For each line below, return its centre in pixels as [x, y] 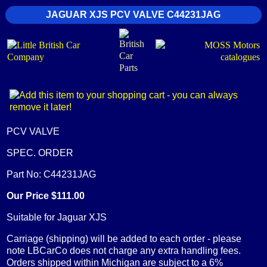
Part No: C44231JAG [51, 174]
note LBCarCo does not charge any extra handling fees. [123, 251]
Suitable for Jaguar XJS [56, 217]
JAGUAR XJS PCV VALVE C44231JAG [133, 15]
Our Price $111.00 [45, 196]
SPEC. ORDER [40, 153]
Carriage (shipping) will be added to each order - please [124, 239]
